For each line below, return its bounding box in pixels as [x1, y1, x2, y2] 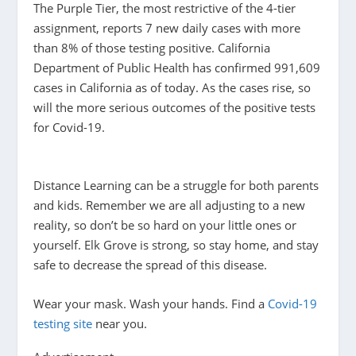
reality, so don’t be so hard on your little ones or [33, 216, 297, 233]
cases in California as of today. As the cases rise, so [33, 79, 311, 95]
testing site [33, 315, 93, 331]
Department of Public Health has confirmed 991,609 [33, 59, 321, 75]
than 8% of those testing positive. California [33, 39, 271, 56]
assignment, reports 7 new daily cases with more [33, 19, 301, 36]
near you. [92, 315, 148, 331]
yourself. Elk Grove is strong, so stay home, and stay [33, 236, 319, 253]
